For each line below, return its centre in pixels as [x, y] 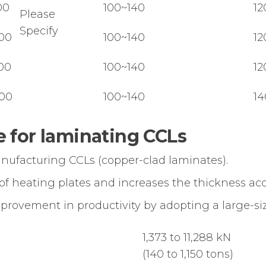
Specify [39, 31]
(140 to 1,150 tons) [188, 254]
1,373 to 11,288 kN [187, 237]
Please [37, 14]
